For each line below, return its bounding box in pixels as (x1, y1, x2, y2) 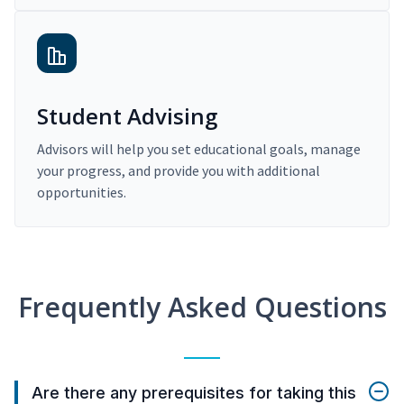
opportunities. (37, 183, 126, 202)
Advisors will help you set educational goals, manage (37, 140, 361, 159)
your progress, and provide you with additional (37, 161, 320, 180)
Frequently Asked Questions (17, 289, 387, 326)
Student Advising (37, 101, 217, 132)
